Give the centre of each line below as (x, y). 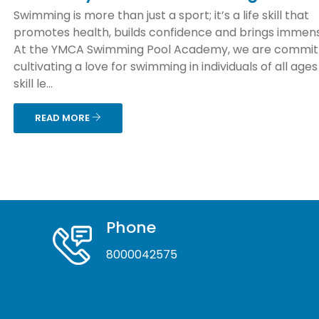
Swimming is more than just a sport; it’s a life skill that (161, 15)
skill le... (33, 84)
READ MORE (63, 118)
